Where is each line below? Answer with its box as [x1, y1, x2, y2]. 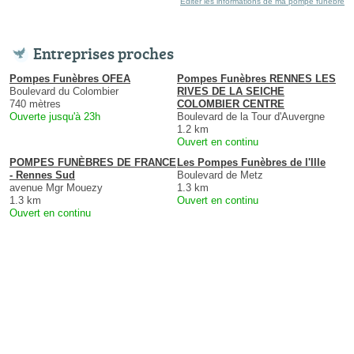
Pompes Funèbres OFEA [9, 72, 130, 85]
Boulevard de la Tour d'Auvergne [177, 110, 325, 122]
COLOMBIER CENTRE [177, 97, 284, 110]
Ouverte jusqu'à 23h [9, 110, 100, 122]
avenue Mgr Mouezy [9, 181, 103, 194]
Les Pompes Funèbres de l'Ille [177, 156, 326, 168]
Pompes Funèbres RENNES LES [177, 72, 336, 85]
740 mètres [9, 97, 61, 110]
